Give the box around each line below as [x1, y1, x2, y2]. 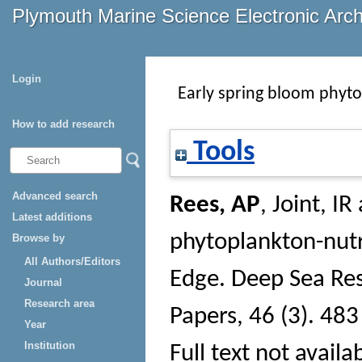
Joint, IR [272, 193, 352, 219]
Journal [24, 276, 62, 288]
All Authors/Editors [24, 255, 120, 267]
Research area [24, 297, 95, 309]
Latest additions [12, 211, 92, 223]
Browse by [12, 232, 65, 244]
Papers [170, 305, 237, 330]
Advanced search [12, 190, 98, 202]
